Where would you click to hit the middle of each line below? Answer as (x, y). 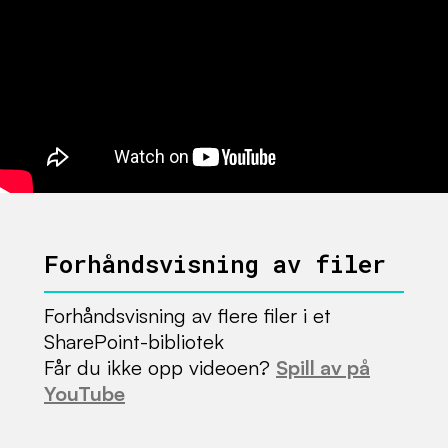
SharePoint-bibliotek (134, 342)
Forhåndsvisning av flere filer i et (187, 316)
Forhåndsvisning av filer (215, 264)
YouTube (84, 394)
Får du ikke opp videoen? (160, 368)
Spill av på (323, 368)
